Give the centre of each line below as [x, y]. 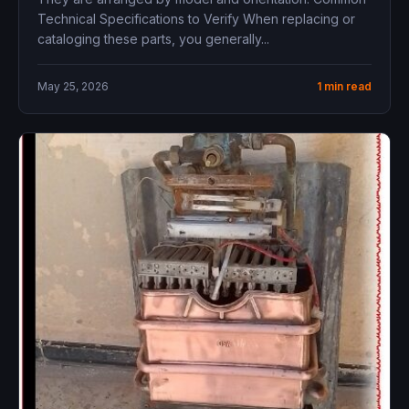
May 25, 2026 [73, 87]
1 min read [344, 87]
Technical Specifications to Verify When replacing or [196, 19]
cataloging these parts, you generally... [153, 39]
